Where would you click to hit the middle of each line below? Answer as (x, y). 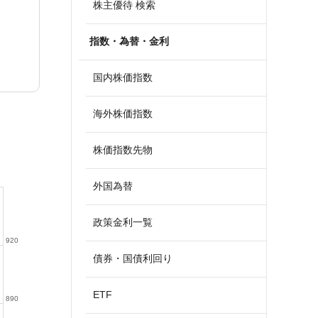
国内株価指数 (123, 77)
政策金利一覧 (123, 222)
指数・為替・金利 (129, 41)
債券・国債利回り (133, 258)
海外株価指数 (123, 114)
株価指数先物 (123, 150)
